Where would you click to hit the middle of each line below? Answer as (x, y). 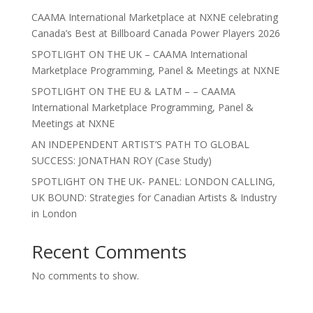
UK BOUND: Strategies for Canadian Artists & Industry (154, 197)
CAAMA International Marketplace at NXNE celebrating (154, 17)
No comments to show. (85, 276)
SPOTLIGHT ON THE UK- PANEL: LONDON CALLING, (153, 181)
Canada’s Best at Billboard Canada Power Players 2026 (155, 33)
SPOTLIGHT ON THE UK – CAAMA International (139, 54)
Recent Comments (109, 252)
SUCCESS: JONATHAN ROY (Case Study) (121, 160)
